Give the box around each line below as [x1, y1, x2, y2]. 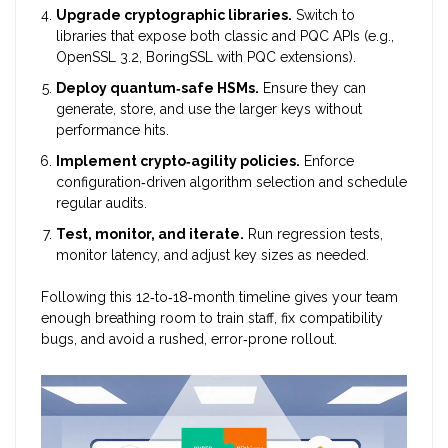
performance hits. [56, 122, 169, 139]
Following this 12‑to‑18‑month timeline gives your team [41, 289, 398, 306]
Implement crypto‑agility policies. [56, 153, 300, 170]
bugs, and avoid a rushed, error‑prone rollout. [41, 331, 337, 348]
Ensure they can [259, 80, 366, 97]
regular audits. [56, 195, 147, 212]
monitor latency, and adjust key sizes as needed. [56, 247, 369, 264]
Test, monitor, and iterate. [56, 226, 244, 243]
